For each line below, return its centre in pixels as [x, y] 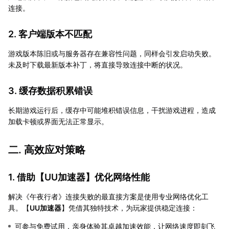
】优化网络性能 [118, 177]
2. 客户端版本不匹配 [50, 34]
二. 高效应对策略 [47, 150]
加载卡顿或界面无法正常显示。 [58, 121]
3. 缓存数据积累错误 [50, 90]
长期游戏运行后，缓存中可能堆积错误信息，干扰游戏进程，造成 [112, 110]
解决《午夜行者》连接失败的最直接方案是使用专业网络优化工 [108, 196]
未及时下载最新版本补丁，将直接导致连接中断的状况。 [98, 64]
